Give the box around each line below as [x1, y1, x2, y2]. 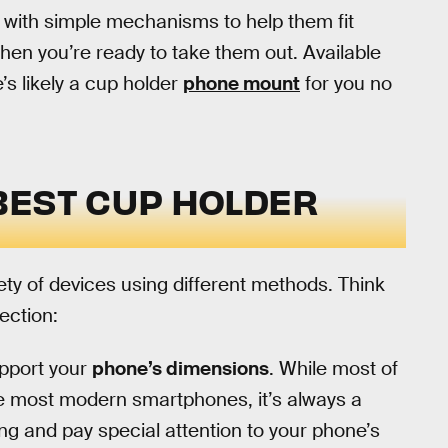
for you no [300, 71, 392, 96]
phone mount [183, 71, 300, 96]
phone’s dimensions [92, 355, 269, 381]
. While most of [269, 355, 398, 381]
